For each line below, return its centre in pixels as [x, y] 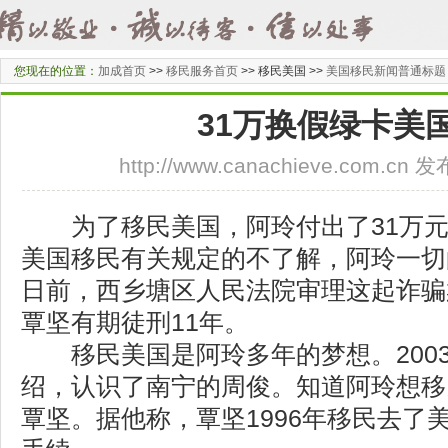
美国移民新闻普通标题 [386, 71]
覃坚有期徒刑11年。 [135, 322]
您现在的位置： [56, 71]
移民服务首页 [202, 71]
